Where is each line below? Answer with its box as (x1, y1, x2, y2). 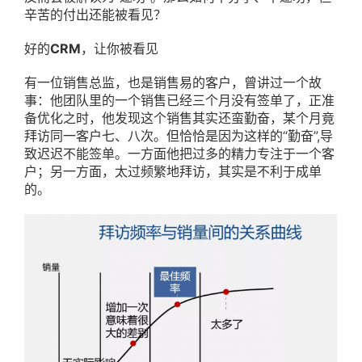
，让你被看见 (81, 40, 158, 57)
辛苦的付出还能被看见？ (24, 6, 166, 23)
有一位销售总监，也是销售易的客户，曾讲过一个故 (24, 74, 322, 91)
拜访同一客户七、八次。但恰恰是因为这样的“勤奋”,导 (24, 128, 333, 145)
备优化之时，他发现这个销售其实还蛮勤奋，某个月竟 (24, 110, 335, 127)
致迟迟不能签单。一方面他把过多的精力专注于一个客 (24, 145, 335, 162)
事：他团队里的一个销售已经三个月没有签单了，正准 (24, 92, 335, 109)
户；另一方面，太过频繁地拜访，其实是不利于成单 (24, 163, 322, 180)
